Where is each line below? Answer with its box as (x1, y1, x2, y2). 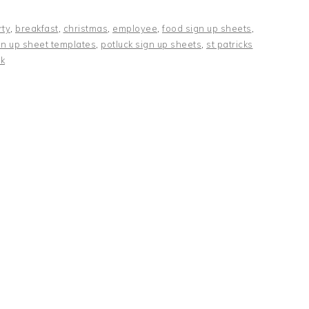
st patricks (206, 39, 253, 50)
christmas (63, 23, 108, 34)
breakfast (15, 23, 59, 34)
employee (112, 23, 157, 34)
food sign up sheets (162, 23, 252, 34)
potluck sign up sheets (101, 39, 201, 50)
